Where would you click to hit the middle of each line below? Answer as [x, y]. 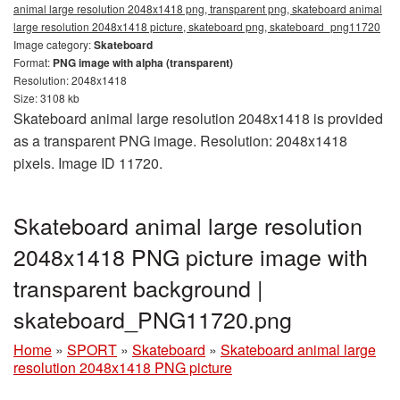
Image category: [54, 45]
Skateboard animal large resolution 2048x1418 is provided [198, 119]
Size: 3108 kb [46, 98]
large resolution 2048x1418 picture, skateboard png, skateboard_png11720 [197, 27]
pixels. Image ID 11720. [88, 163]
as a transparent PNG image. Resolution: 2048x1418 [180, 141]
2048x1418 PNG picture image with [191, 257]
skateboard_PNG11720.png [153, 319]
